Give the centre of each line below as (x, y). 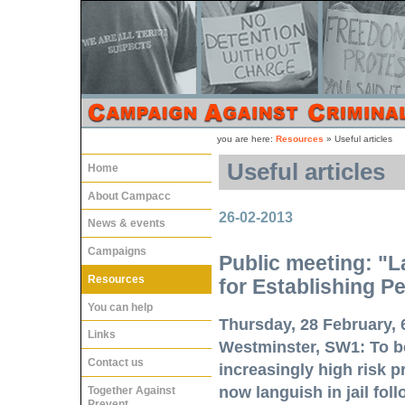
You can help (120, 307)
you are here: (246, 138)
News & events (127, 224)
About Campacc (129, 196)
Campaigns (117, 252)
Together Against (132, 390)
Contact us (116, 363)
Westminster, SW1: (292, 348)
